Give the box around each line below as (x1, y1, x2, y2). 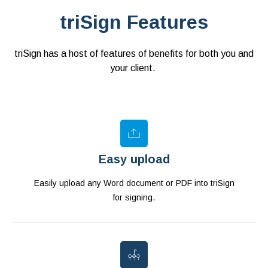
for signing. (113, 193, 155, 203)
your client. (110, 63, 158, 74)
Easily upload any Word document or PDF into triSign (33, 178, 234, 188)
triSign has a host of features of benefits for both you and (14, 48, 254, 59)
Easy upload (98, 153, 170, 166)
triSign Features (60, 11, 208, 33)
